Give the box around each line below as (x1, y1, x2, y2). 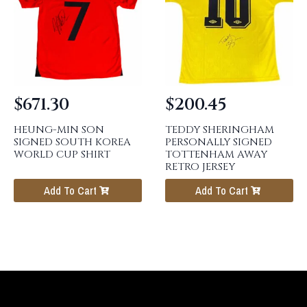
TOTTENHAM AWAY (164, 147, 267, 162)
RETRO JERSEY (164, 159, 235, 174)
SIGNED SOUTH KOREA (14, 134, 131, 149)
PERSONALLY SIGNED (164, 134, 272, 149)
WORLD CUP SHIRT (14, 147, 110, 162)
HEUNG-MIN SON (14, 122, 104, 137)
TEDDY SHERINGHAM (164, 122, 274, 137)
